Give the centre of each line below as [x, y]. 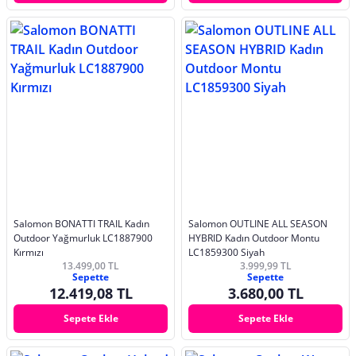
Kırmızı [29, 252]
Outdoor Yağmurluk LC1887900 [83, 238]
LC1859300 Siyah [226, 252]
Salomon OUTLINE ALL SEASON [258, 223]
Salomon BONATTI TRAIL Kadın [81, 223]
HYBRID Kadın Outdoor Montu [254, 238]
